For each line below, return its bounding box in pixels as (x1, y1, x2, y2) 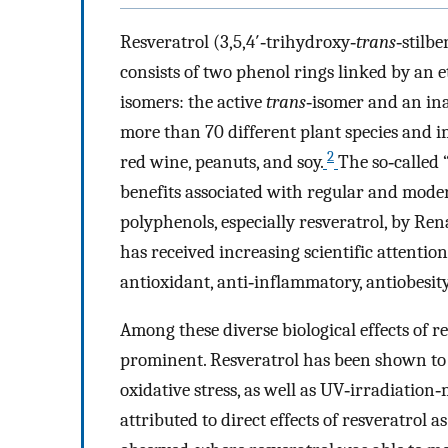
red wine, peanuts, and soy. (120, 150, 323, 173)
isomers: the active (120, 90, 266, 113)
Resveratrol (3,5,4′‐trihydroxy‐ (120, 30, 356, 53)
